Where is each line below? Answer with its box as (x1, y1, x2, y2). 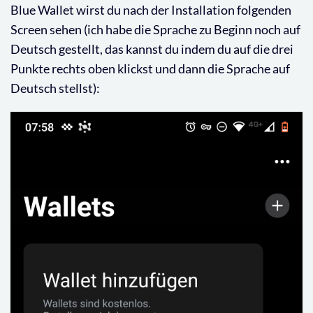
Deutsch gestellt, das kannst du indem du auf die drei (10, 41, 293, 57)
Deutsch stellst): (10, 80, 100, 96)
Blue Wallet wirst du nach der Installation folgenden (10, 1, 291, 17)
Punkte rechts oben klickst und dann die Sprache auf (10, 60, 290, 76)
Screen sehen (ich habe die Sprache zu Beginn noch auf (10, 21, 300, 37)
